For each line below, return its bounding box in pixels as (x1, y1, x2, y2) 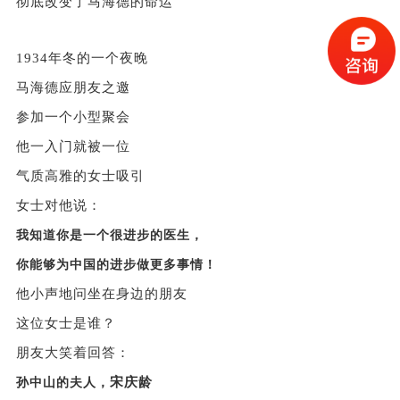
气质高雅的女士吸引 (15, 168, 145, 183)
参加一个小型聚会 (15, 109, 130, 124)
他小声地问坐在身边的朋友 (15, 286, 187, 301)
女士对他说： (15, 197, 102, 212)
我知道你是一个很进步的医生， (15, 228, 204, 242)
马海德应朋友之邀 (15, 79, 130, 95)
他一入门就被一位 (15, 138, 130, 154)
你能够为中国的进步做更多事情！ (15, 257, 217, 271)
